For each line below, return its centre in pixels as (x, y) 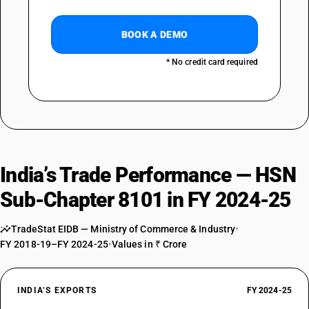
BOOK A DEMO (154, 34)
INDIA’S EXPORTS (57, 290)
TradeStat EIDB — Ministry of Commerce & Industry (123, 229)
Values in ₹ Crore (149, 244)
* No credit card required (212, 62)
